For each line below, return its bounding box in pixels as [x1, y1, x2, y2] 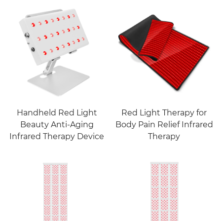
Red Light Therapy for [121, 108, 207, 118]
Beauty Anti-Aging [20, 120, 94, 130]
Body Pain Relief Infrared [115, 120, 213, 130]
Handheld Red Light [16, 108, 97, 118]
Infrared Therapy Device [9, 132, 105, 142]
